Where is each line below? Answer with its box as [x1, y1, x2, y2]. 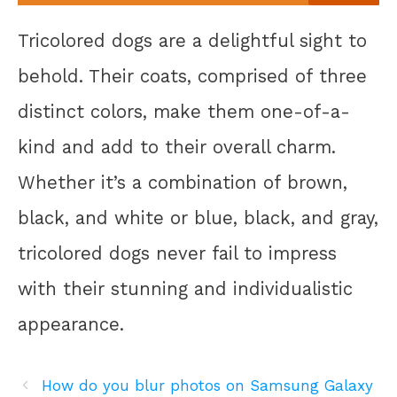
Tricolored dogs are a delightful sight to [18, 30, 367, 52]
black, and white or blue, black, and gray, [18, 207, 378, 230]
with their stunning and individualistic [18, 278, 353, 300]
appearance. [18, 314, 124, 336]
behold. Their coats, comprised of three [18, 66, 367, 88]
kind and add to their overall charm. [18, 136, 336, 159]
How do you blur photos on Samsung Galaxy [42, 377, 374, 395]
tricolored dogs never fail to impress [18, 243, 337, 265]
